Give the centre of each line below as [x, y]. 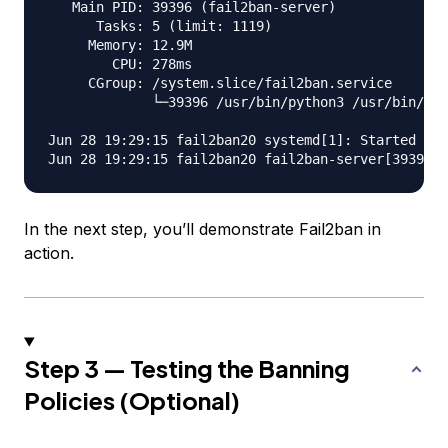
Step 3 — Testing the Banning [187, 368]
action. [49, 253]
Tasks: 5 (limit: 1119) [160, 26]
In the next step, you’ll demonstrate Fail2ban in [202, 229]
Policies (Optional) [132, 400]
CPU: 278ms [120, 64]
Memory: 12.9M [120, 45]
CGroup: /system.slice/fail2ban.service [220, 83]
